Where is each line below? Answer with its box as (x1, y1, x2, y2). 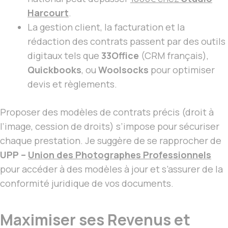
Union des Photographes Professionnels (28, 149, 211, 161)
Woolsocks (98, 64, 149, 76)
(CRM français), (139, 49, 209, 62)
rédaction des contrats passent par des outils (27, 35, 225, 48)
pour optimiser (149, 64, 215, 76)
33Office (101, 49, 139, 62)
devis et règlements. (27, 78, 117, 91)
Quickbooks (27, 64, 81, 76)
